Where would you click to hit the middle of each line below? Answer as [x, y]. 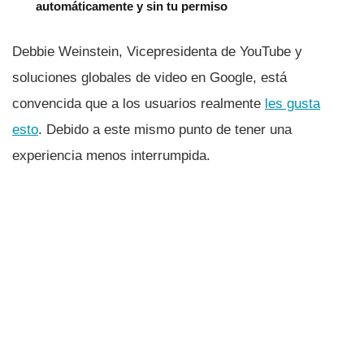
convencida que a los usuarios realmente [139, 104]
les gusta [292, 104]
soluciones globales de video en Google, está [149, 78]
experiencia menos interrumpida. [111, 156]
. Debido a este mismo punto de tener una [165, 130]
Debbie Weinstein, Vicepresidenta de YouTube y [157, 52]
